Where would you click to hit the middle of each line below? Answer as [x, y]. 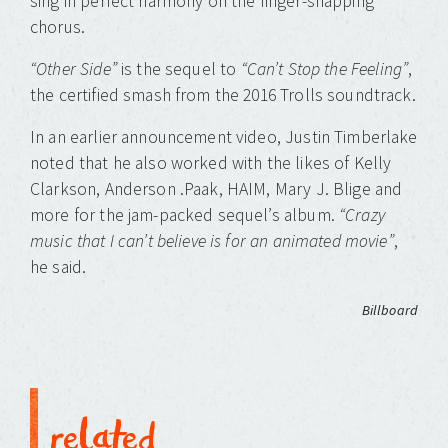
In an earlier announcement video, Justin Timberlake [224, 137]
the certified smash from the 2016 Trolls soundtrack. [223, 95]
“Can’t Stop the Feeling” [324, 69]
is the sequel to [178, 69]
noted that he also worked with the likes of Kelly [211, 163]
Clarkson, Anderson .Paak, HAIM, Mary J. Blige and [216, 189]
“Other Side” [73, 69]
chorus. [58, 27]
